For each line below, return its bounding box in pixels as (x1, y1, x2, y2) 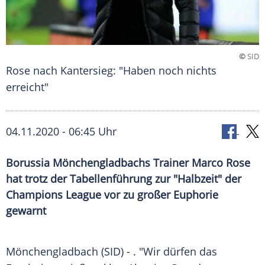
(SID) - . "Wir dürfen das (98, 244, 217, 259)
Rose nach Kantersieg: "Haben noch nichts (6, 63, 216, 78)
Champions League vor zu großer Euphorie (6, 188, 218, 202)
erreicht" (6, 80, 49, 95)
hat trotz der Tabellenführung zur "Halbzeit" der (6, 172, 241, 186)
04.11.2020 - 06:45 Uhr (6, 124, 117, 139)
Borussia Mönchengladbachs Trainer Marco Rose (6, 156, 250, 170)
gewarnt (6, 203, 46, 218)
